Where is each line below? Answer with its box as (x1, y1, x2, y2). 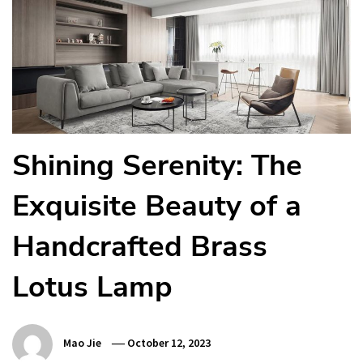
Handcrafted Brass (12, 226, 267, 267)
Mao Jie (63, 335, 101, 350)
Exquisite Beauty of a (12, 186, 301, 226)
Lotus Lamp (12, 267, 173, 307)
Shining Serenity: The (12, 145, 302, 186)
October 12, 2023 (127, 335, 211, 350)
